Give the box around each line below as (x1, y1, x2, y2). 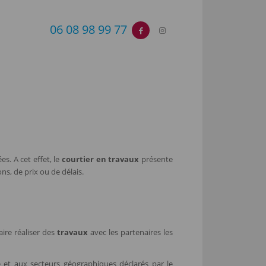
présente (139, 154, 173, 165)
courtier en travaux (62, 154, 140, 165)
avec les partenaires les (87, 226, 173, 237)
